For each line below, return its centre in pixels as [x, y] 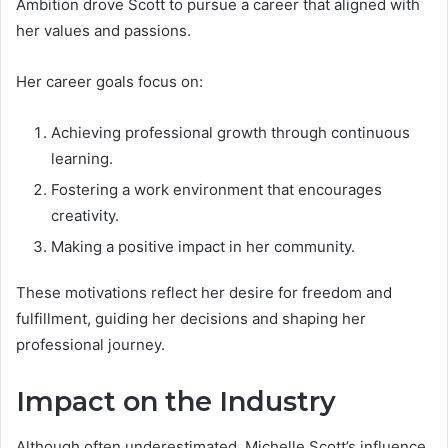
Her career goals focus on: [109, 82]
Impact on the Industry [176, 402]
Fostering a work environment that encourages [216, 190]
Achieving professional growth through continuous [230, 133]
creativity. [85, 216]
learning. [82, 159]
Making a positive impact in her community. [203, 247]
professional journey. [90, 345]
